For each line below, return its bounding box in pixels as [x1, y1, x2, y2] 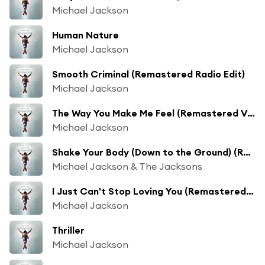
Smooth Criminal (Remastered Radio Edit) [52, 67, 245, 80]
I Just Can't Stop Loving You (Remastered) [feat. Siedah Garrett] [246, 185, 254, 197]
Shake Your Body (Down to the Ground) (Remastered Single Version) [243, 146, 251, 158]
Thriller [52, 224, 85, 236]
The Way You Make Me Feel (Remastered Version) [247, 106, 255, 119]
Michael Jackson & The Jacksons [52, 160, 202, 172]
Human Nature [52, 28, 119, 41]
